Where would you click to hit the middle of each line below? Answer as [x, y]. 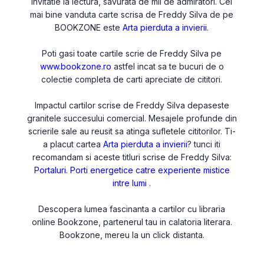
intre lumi [130, 183]
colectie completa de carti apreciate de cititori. [132, 79]
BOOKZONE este [89, 27]
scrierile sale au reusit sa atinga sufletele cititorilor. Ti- [132, 131]
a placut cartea [73, 144]
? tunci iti [204, 144]
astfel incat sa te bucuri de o [167, 66]
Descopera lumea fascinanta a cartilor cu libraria [132, 209]
